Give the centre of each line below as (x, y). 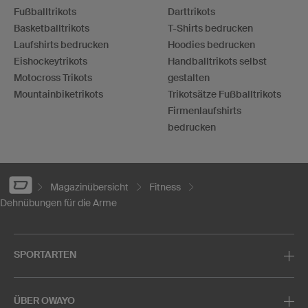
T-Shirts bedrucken (210, 28)
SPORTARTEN (45, 255)
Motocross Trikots (53, 77)
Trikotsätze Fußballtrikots (224, 94)
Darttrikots (191, 11)
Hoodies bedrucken (211, 44)
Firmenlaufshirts (205, 110)
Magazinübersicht (89, 187)
